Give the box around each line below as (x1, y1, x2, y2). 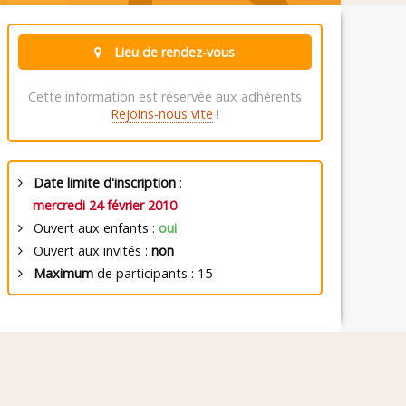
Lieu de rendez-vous (111, 43, 236, 61)
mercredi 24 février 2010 (32, 197, 177, 214)
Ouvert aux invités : (22, 242, 151, 259)
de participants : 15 (92, 265, 212, 282)
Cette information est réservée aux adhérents (27, 88, 302, 105)
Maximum (33, 265, 93, 282)
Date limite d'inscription (33, 174, 176, 191)
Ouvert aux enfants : (22, 219, 159, 237)
